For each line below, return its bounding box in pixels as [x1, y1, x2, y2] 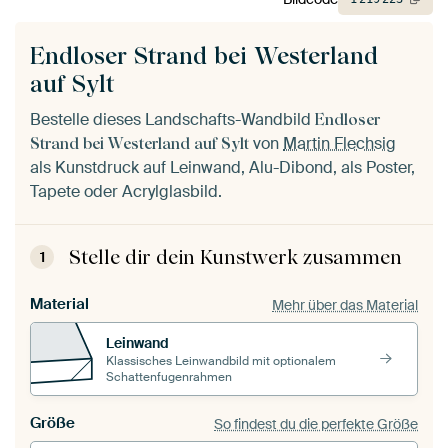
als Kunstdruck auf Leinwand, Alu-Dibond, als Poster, [30, 157, 415, 179]
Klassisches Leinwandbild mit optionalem [106, 352, 336, 369]
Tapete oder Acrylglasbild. [30, 181, 222, 203]
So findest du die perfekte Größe [214, 414, 418, 433]
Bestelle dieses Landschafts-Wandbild [30, 109, 315, 131]
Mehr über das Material [272, 295, 418, 314]
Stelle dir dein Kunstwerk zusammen [69, 245, 402, 270]
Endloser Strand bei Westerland [30, 41, 378, 71]
